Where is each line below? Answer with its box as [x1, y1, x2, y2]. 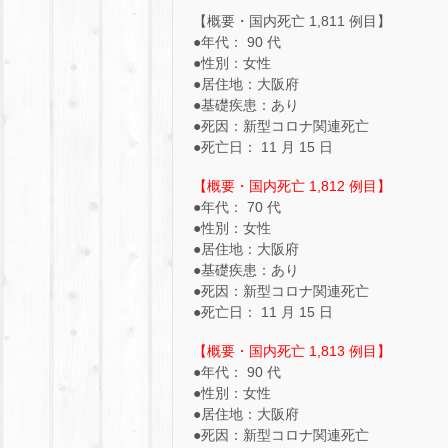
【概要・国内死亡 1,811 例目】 [193, 12, 391, 29]
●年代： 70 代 [193, 198, 281, 215]
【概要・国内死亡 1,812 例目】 [193, 177, 391, 194]
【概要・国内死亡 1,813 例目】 [193, 343, 391, 360]
